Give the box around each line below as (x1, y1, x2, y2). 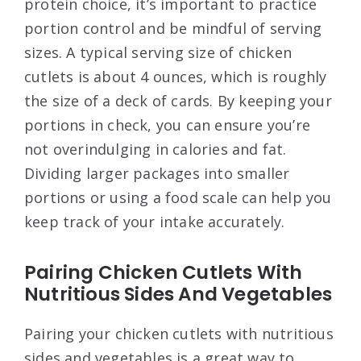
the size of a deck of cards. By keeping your (24, 90, 332, 110)
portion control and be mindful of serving (24, 18, 322, 38)
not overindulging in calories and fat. (24, 139, 287, 159)
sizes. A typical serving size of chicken (24, 42, 293, 62)
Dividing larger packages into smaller (24, 163, 290, 183)
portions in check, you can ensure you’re (24, 114, 311, 135)
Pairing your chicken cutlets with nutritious (24, 323, 334, 343)
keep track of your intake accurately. (24, 211, 285, 231)
